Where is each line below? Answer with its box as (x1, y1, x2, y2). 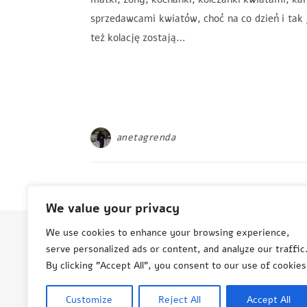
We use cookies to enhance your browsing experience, (46, 226, 290, 239)
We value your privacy (46, 200, 180, 217)
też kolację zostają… (90, 31, 186, 45)
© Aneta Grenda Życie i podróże (90, 253, 237, 267)
